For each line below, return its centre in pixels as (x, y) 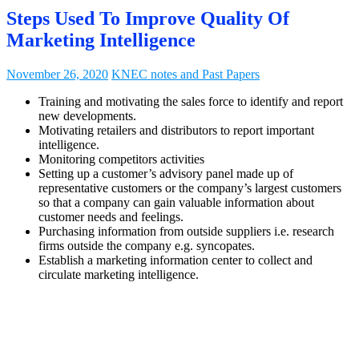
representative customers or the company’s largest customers (190, 188)
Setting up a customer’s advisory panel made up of (166, 173)
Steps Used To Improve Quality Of (148, 18)
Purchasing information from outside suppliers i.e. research (186, 231)
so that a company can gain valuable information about (176, 202)
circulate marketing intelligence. (119, 274)
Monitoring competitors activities (121, 159)
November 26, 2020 (57, 74)
